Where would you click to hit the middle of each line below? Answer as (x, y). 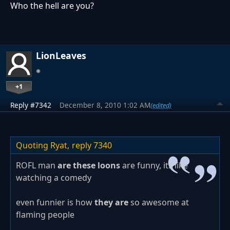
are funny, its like (155, 166)
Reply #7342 (31, 105)
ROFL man (37, 166)
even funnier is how (55, 203)
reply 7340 (92, 146)
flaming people (45, 215)
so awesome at (160, 203)
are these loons (90, 166)
